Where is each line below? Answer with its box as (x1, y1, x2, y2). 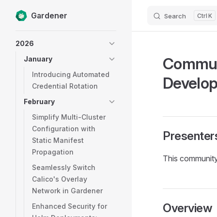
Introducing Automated (32, 70, 109, 78)
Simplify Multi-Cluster (32, 113, 106, 121)
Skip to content (15, 13, 61, 20)
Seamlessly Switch (32, 163, 95, 171)
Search (164, 12, 186, 20)
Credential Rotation (32, 82, 98, 90)
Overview (163, 201, 213, 215)
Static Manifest (32, 136, 84, 144)
